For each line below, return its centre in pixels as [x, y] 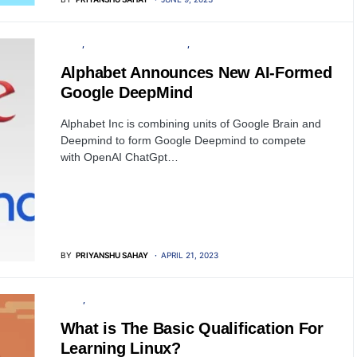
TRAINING [106, 299]
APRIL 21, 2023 [189, 255]
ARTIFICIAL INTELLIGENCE [137, 44]
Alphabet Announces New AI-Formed [196, 73]
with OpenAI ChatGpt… [119, 157]
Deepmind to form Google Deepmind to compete [183, 141]
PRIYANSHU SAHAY [112, 255]
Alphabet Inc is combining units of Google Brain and [190, 124]
